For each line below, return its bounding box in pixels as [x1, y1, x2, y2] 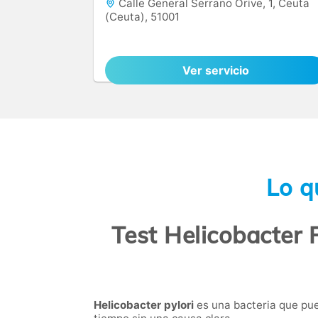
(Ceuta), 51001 [105, 10, 180, 23]
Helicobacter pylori [94, 297, 194, 312]
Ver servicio [182, 63, 249, 77]
